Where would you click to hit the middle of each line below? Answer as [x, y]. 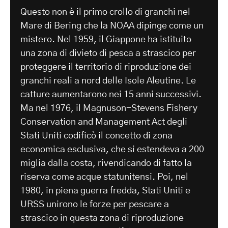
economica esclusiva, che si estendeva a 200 [112, 149]
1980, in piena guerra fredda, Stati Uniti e [105, 191]
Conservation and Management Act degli [104, 122]
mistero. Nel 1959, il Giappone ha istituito [106, 39]
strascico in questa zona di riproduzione [102, 218]
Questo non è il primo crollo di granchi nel [105, 12]
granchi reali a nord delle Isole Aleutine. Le [108, 81]
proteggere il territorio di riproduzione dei [106, 67]
